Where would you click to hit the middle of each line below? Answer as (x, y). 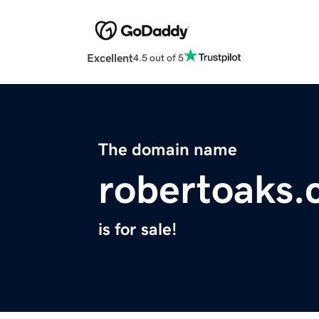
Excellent (110, 58)
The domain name (168, 150)
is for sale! (137, 230)
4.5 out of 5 (158, 57)
